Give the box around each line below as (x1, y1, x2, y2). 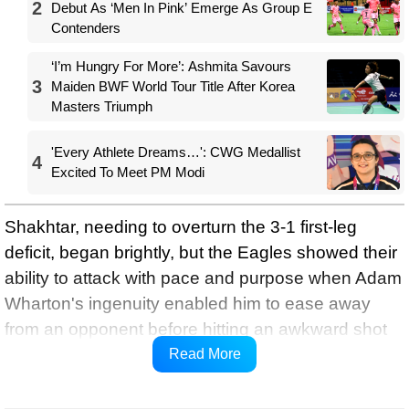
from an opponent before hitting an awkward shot (5, 319, 387, 339)
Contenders (51, 19, 121, 36)
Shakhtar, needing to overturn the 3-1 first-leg (5, 216, 357, 236)
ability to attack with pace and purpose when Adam (5, 267, 402, 288)
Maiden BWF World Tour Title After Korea (51, 78, 295, 94)
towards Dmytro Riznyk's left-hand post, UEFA (5, 344, 365, 364)
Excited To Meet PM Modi (51, 163, 204, 180)
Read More (168, 345, 241, 362)
